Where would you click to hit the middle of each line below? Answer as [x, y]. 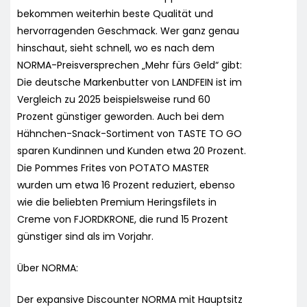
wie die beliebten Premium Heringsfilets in [117, 202]
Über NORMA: [48, 268]
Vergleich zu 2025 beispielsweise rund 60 [114, 99]
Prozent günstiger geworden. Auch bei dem [121, 116]
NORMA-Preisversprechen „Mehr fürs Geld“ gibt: [130, 65]
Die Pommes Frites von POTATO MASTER [113, 168]
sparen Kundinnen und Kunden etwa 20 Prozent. [132, 150]
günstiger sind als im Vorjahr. [85, 236]
